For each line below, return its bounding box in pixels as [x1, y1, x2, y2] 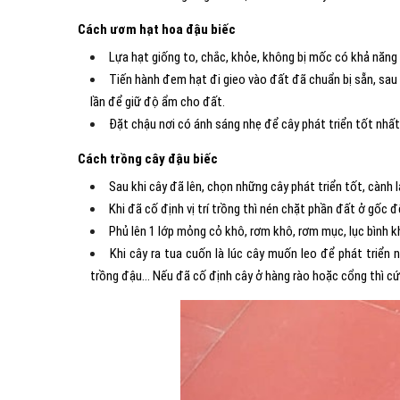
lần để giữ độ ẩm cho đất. [90, 94, 225, 110]
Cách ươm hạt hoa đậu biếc [78, 21, 236, 37]
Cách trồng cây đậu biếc [78, 151, 218, 167]
